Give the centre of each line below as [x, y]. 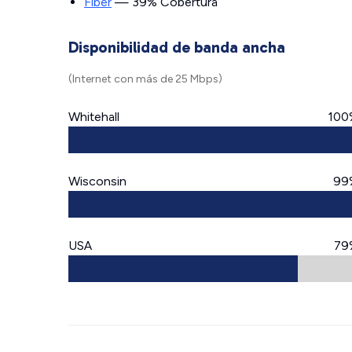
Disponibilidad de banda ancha [177, 47]
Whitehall [94, 117]
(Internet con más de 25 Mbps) [145, 79]
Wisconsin [97, 181]
